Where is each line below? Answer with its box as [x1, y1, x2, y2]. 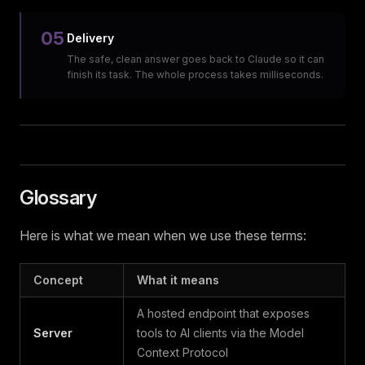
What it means [137, 273, 219, 287]
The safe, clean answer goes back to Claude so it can [67, 53, 324, 65]
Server [33, 326, 73, 340]
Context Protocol [137, 345, 228, 359]
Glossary [20, 186, 97, 209]
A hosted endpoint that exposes [137, 306, 310, 320]
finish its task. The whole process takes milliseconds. [67, 68, 323, 81]
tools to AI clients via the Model [137, 326, 304, 340]
